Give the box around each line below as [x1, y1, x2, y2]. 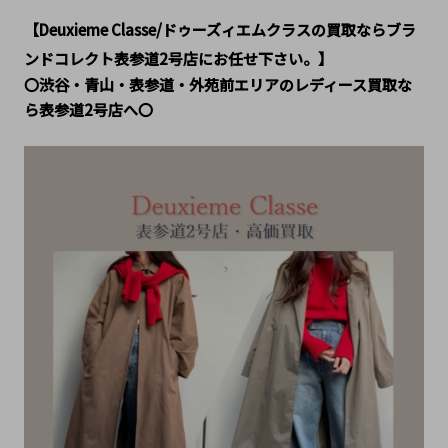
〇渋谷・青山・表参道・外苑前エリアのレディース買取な [23, 74, 412, 96]
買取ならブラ [325, 19, 416, 41]
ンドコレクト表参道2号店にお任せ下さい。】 [23, 48, 333, 70]
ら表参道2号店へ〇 [23, 99, 153, 121]
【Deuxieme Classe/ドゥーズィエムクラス [23, 19, 311, 41]
